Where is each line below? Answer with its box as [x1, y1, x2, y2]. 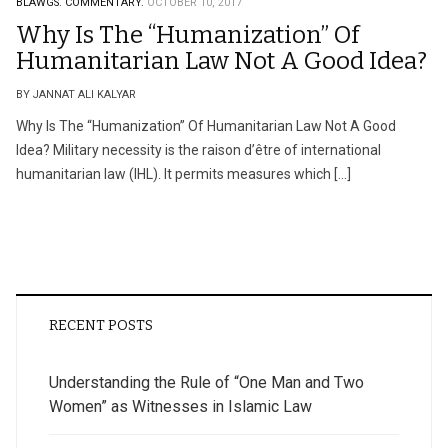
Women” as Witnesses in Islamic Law [49, 397, 312, 416]
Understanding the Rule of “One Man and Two [49, 373, 364, 392]
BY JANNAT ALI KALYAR [16, 88, 136, 101]
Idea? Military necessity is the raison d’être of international [16, 142, 381, 158]
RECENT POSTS [49, 317, 153, 334]
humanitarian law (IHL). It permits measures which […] [16, 166, 351, 182]
